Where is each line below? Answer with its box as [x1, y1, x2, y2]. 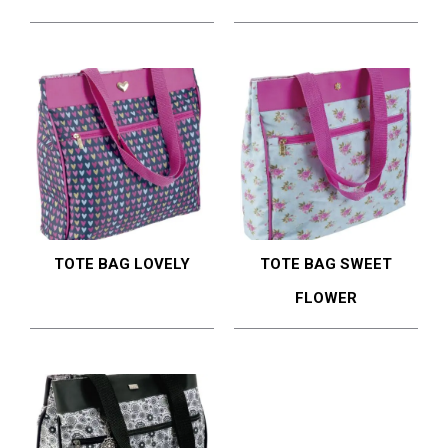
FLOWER [295, 288, 357, 307]
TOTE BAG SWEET [260, 254, 392, 273]
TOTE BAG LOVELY [54, 254, 190, 273]
